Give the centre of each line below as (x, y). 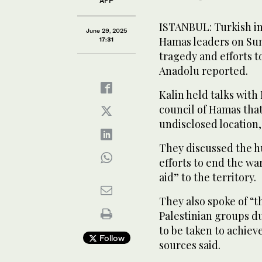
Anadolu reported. (204, 70)
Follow (111, 237)
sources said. (190, 245)
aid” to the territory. (208, 177)
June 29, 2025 (106, 30)
